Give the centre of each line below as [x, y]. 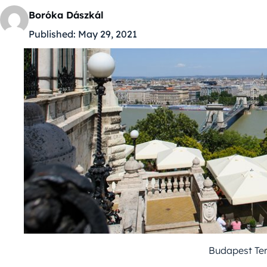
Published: [52, 34]
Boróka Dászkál [66, 15]
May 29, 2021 [108, 34]
